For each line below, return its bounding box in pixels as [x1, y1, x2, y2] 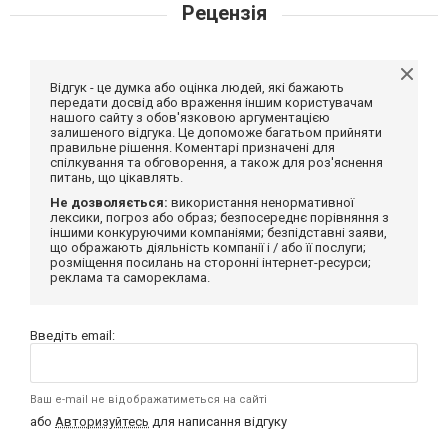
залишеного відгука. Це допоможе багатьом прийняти [50, 125, 382, 141]
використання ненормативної [168, 195, 354, 211]
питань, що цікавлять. [50, 170, 183, 186]
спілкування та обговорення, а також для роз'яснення [50, 155, 383, 171]
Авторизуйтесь [55, 414, 149, 430]
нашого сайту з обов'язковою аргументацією [50, 110, 330, 126]
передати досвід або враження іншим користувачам [50, 95, 373, 111]
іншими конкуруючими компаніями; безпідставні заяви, [50, 225, 387, 241]
